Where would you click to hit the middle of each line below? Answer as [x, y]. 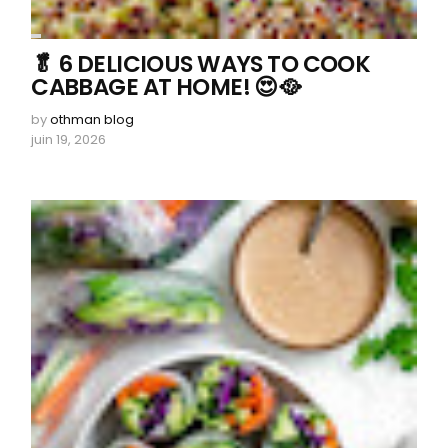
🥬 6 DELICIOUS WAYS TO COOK [201, 63]
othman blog [92, 119]
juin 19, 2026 [69, 139]
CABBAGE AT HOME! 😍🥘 [166, 86]
